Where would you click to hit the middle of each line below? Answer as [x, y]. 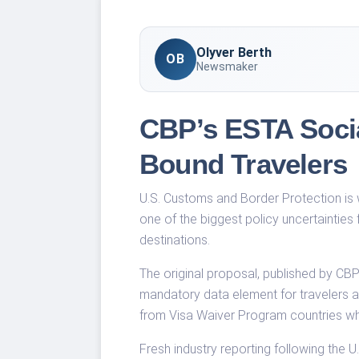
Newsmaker [227, 67]
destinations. [175, 240]
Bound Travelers [243, 163]
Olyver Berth [234, 53]
